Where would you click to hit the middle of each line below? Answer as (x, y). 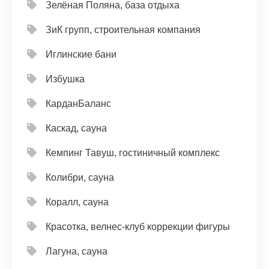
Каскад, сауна (76, 128)
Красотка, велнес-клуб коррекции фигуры (138, 226)
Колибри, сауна (80, 177)
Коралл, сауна (77, 202)
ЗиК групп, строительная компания (123, 29)
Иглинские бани (81, 54)
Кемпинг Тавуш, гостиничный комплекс (133, 153)
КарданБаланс (78, 103)
